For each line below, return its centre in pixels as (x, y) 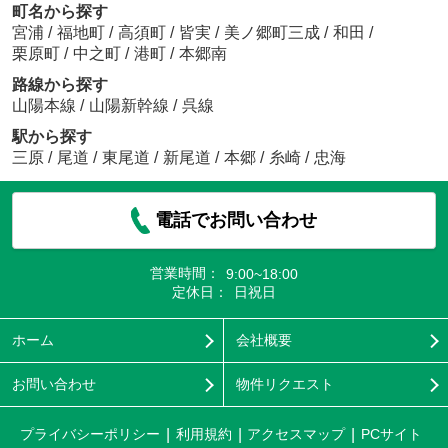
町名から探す (59, 12)
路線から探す (59, 85)
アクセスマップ (296, 434)
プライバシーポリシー (89, 434)
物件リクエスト (284, 384)
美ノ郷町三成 (273, 33)
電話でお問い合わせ (236, 220)
